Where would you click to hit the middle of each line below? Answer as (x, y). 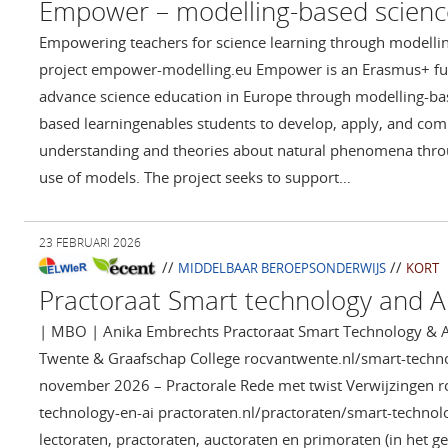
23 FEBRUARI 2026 (90, 243)
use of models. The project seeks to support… (195, 177)
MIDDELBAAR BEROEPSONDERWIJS (281, 268)
